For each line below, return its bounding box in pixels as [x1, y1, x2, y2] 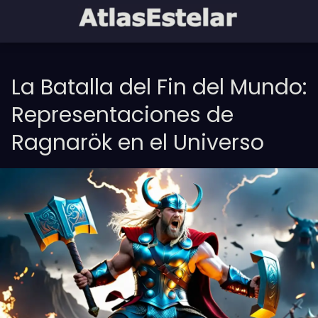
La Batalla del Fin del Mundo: [11, 72, 307, 102]
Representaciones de [11, 100, 234, 130]
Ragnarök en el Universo [11, 128, 264, 158]
